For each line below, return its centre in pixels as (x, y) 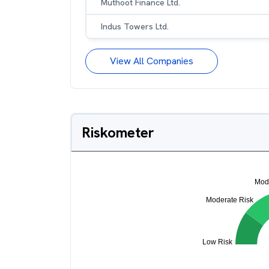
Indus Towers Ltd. (135, 26)
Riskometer (118, 132)
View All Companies (152, 61)
